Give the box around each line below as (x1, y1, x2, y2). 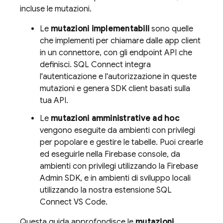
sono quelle (149, 24, 193, 34)
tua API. (40, 96, 68, 106)
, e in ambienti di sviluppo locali (80, 173, 191, 183)
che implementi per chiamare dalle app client (40, 36, 201, 46)
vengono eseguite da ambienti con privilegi (40, 125, 195, 135)
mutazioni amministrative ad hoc (51, 113, 179, 123)
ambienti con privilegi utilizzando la (40, 161, 167, 171)
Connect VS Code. (40, 197, 108, 207)
